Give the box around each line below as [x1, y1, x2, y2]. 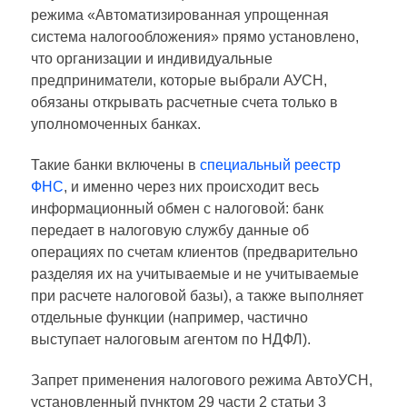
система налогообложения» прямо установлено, [31, 29, 359, 45]
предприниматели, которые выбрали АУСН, [31, 73, 327, 89]
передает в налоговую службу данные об [31, 222, 309, 238]
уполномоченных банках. [31, 116, 201, 133]
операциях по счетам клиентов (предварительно [31, 243, 358, 260]
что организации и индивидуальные [31, 51, 273, 67]
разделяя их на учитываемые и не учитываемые [31, 265, 359, 282]
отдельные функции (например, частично [31, 309, 308, 325]
